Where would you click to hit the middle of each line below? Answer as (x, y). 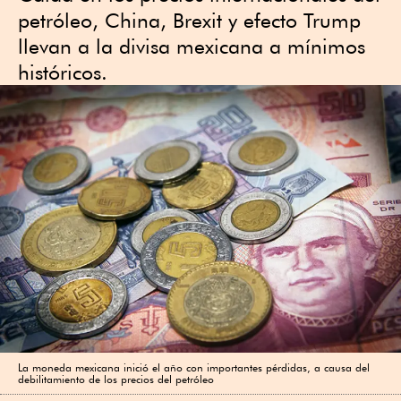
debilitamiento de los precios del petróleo (116, 379)
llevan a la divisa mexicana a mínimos (192, 46)
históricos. (63, 72)
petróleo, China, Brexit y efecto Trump (189, 20)
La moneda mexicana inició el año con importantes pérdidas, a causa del (194, 367)
